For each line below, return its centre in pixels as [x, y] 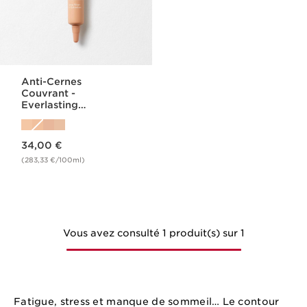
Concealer [47, 116]
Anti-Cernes [52, 82]
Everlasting [50, 105]
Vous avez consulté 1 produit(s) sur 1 [153, 233]
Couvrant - [49, 93]
